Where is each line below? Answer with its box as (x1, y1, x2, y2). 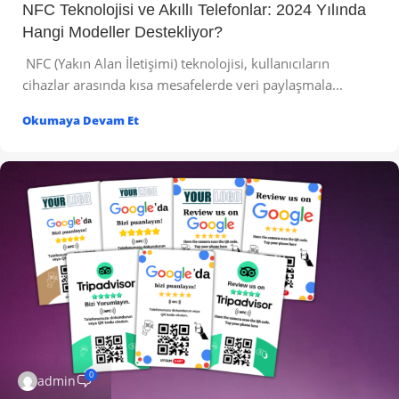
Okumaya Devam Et (22, 112, 139, 129)
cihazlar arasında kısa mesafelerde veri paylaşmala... (22, 76, 343, 94)
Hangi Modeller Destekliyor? (22, 23, 223, 42)
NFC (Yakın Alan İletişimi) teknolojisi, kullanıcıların (22, 54, 330, 73)
